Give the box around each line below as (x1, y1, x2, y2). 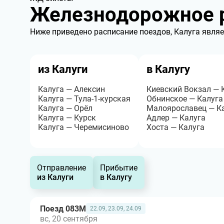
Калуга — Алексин (38, 84, 105, 94)
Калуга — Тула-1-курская (38, 94, 130, 103)
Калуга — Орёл (38, 103, 92, 113)
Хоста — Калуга (146, 122, 204, 132)
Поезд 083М (40, 203, 86, 213)
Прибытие (100, 163, 137, 172)
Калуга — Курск (38, 113, 96, 122)
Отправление (37, 163, 86, 172)
